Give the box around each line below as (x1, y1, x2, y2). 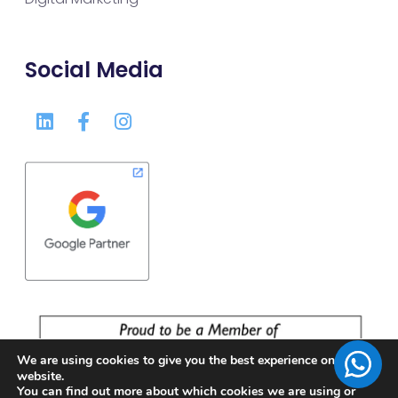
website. (17, 368, 64, 386)
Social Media (25, 55, 163, 85)
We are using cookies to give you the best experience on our (17, 352, 357, 370)
